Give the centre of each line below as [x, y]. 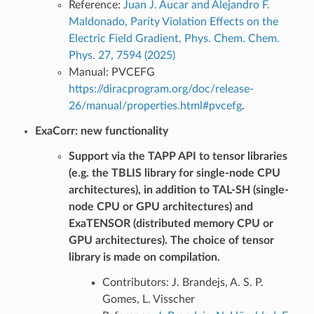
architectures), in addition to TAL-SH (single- [178, 190]
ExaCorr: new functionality [101, 131]
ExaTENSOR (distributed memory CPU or [171, 223]
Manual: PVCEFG [111, 72]
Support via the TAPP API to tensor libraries [178, 156]
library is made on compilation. [144, 257]
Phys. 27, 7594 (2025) [122, 55]
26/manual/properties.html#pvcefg [155, 105]
